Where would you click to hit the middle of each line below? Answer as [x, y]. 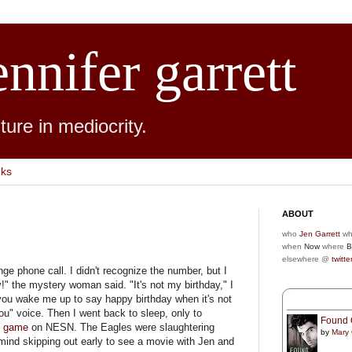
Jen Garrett [320, 233]
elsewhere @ [307, 258]
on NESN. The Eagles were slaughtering [121, 328]
